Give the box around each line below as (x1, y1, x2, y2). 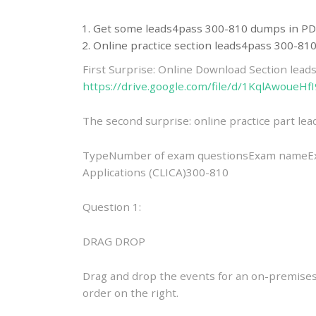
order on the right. (83, 285, 178, 300)
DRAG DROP (83, 233, 145, 248)
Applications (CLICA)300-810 (83, 164, 229, 179)
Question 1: (83, 199, 141, 214)
